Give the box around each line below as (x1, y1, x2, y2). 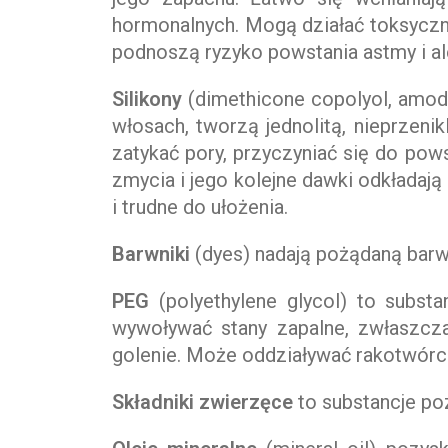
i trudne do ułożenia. (112, 195, 288, 220)
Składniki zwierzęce (112, 390, 293, 415)
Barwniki (112, 242, 195, 267)
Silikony (112, 87, 189, 112)
